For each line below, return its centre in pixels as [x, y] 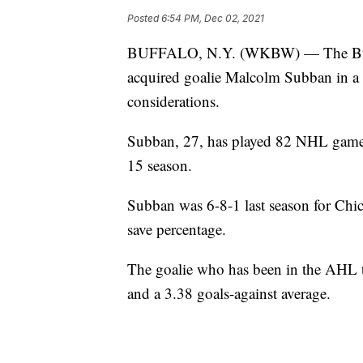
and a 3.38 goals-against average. [229, 293]
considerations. [173, 101]
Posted [144, 19]
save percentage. [177, 229]
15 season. [160, 165]
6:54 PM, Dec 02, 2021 [213, 19]
